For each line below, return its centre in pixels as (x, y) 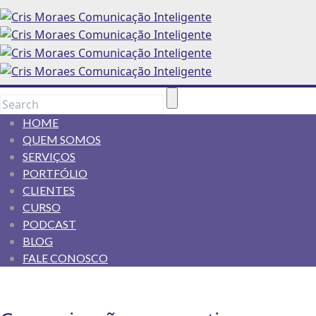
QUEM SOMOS (62, 139)
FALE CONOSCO (65, 258)
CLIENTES (49, 190)
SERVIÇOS (49, 156)
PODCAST (49, 224)
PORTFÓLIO (55, 173)
